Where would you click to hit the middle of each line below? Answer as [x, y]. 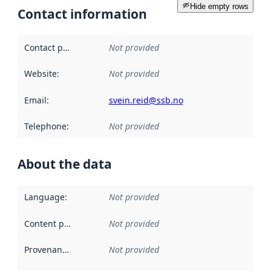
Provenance [65, 250]
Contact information [82, 14]
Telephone [45, 126]
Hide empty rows [219, 6]
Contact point [66, 47]
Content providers [67, 223]
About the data [65, 164]
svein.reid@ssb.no [146, 100]
